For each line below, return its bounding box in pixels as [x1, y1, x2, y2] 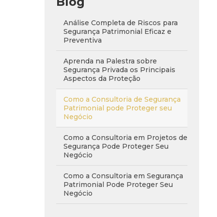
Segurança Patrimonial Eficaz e [63, 27, 171, 36]
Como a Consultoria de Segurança [63, 95, 181, 104]
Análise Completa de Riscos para [63, 18, 178, 27]
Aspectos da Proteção [63, 74, 140, 83]
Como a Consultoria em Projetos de [63, 133, 187, 142]
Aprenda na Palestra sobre [63, 57, 157, 65]
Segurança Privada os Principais [63, 65, 175, 74]
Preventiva [63, 36, 102, 45]
